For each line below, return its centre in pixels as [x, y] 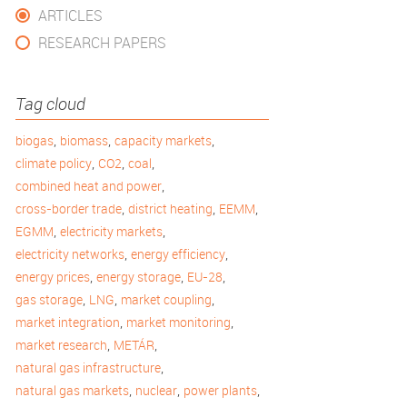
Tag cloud [50, 104]
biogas [35, 140]
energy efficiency [178, 254]
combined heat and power [89, 186]
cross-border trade [69, 208]
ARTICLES [70, 15]
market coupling [166, 299]
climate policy [54, 163]
